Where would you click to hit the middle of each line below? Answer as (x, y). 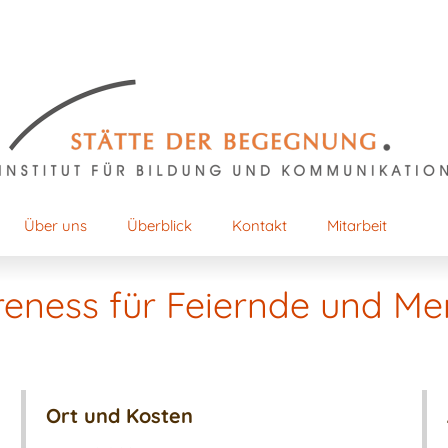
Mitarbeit (357, 225)
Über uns (55, 225)
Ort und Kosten (119, 415)
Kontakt (259, 225)
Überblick (159, 225)
